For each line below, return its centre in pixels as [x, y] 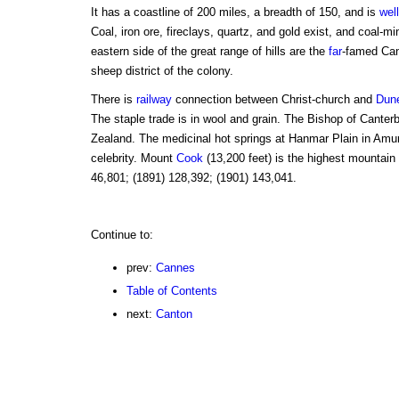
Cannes [175, 267]
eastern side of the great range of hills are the [209, 51]
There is [113, 99]
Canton [174, 313]
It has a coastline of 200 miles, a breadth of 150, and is [235, 12]
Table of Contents [171, 290]
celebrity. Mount [133, 158]
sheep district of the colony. [162, 70]
